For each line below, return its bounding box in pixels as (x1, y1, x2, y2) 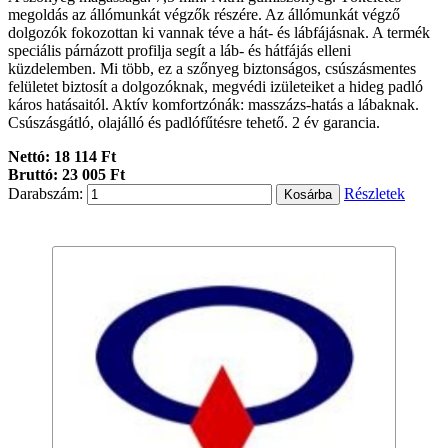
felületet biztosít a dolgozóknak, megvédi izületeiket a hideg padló (8, 78, 423, 96)
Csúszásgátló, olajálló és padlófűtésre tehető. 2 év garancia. (8, 114, 380, 132)
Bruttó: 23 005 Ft (8, 166, 125, 184)
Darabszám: (8, 185, 83, 203)
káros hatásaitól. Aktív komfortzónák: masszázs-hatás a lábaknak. (8, 96, 419, 114)
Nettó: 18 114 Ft (8, 148, 116, 166)
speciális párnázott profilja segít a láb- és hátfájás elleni (8, 42, 351, 60)
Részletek (344, 185, 405, 203)
